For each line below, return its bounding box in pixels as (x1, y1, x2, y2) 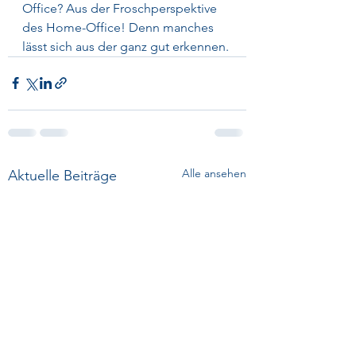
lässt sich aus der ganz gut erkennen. (22, 38, 229, 54)
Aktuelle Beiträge (8, 166, 117, 184)
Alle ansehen (182, 165, 246, 180)
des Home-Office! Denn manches (22, 19, 217, 35)
